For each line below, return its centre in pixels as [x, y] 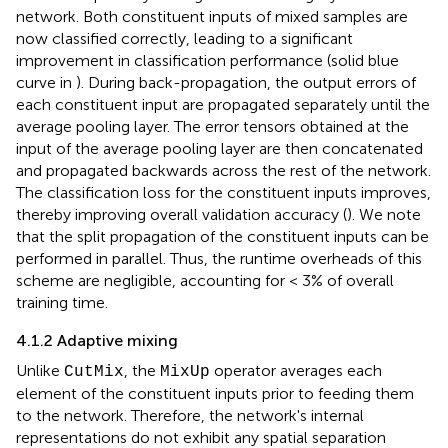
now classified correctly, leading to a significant [184, 39]
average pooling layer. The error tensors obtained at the [212, 127]
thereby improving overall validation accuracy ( [181, 215]
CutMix [94, 372]
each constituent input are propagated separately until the [223, 105]
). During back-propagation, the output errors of [246, 83]
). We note [384, 215]
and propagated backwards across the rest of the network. [223, 171]
